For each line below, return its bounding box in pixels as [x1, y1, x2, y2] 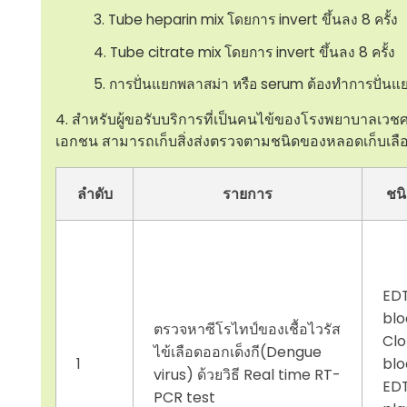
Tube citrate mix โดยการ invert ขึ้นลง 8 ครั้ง [109, 42, 395, 62]
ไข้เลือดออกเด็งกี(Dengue [154, 342, 323, 363]
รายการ [223, 184, 273, 205]
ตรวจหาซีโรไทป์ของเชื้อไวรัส [154, 319, 342, 341]
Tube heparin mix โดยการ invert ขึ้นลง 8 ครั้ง [107, 10, 398, 30]
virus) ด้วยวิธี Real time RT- [154, 364, 342, 386]
